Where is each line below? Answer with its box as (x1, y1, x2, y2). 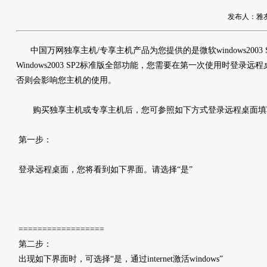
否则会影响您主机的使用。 (16, 76, 116, 85)
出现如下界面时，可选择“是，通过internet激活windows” (16, 254, 225, 263)
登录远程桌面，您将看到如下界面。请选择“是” (16, 165, 193, 174)
